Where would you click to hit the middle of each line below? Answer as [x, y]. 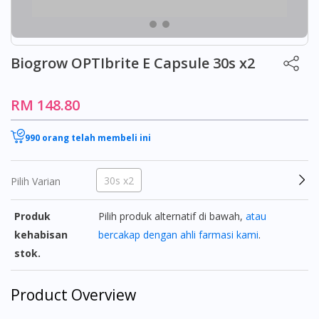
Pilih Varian [36, 182]
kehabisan [41, 235]
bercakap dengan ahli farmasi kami [179, 235]
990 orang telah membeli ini [88, 137]
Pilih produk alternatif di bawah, [172, 216]
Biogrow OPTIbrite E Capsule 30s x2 [133, 63]
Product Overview [73, 295]
